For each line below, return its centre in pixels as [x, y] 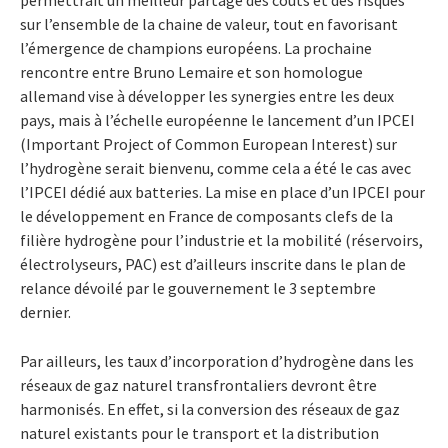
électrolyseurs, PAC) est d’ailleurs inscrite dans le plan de [213, 264]
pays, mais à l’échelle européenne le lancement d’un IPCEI [217, 120]
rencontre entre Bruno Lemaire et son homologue [191, 72]
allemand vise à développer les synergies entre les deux [207, 96]
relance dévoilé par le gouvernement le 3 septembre [198, 288]
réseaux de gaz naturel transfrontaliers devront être [198, 385]
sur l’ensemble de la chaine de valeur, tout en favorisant [209, 24]
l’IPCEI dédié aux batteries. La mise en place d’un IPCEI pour [222, 192]
